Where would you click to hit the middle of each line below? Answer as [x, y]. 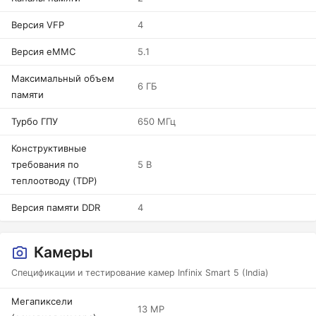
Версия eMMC [43, 51]
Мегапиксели [42, 301]
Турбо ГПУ [35, 121]
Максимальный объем [63, 78]
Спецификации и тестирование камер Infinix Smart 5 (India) [140, 273]
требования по [45, 164]
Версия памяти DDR [56, 207]
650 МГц [157, 121]
